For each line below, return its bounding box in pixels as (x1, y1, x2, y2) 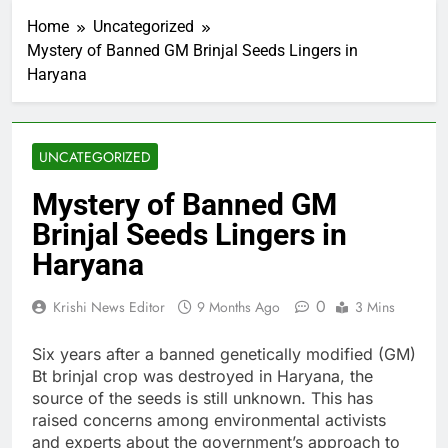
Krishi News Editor (53, 297, 165, 318)
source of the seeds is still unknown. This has (32, 388, 373, 409)
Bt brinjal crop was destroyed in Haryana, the (32, 366, 373, 387)
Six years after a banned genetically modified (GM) (32, 344, 416, 365)
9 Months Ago (197, 297, 280, 318)
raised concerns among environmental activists (32, 410, 386, 431)
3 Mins (355, 297, 395, 318)
